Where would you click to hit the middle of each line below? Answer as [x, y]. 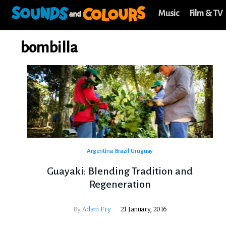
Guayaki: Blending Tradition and [120, 171]
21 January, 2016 [143, 209]
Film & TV [206, 14]
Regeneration [120, 184]
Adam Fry [96, 209]
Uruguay [142, 151]
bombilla [49, 47]
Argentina [100, 151]
